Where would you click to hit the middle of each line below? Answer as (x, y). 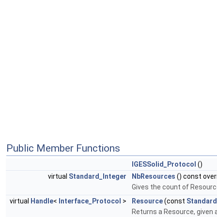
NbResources (154, 177)
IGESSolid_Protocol (164, 164)
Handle (42, 201)
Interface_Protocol (90, 201)
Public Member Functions (63, 148)
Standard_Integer (98, 177)
